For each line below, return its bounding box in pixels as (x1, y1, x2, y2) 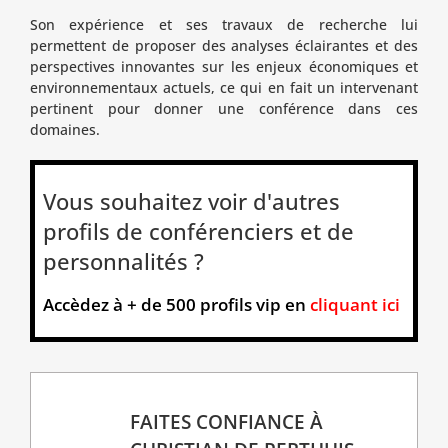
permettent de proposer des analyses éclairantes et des (29, 35, 419, 55)
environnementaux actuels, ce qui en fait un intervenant (29, 77, 419, 97)
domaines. (29, 119, 100, 139)
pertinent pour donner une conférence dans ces (29, 98, 419, 118)
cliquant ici (309, 292, 400, 316)
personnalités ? (42, 247, 204, 277)
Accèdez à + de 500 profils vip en (42, 292, 310, 316)
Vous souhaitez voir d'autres (42, 187, 340, 217)
